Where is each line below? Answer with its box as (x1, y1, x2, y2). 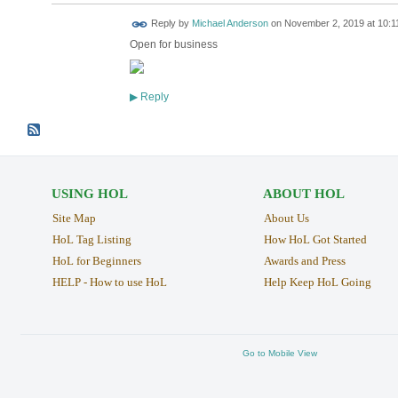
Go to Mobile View (243, 348, 317, 359)
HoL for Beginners (52, 253, 141, 267)
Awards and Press (263, 253, 346, 267)
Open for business (129, 37, 218, 51)
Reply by (147, 18, 192, 29)
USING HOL (51, 186, 128, 201)
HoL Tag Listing (52, 232, 131, 246)
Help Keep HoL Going (263, 275, 371, 289)
